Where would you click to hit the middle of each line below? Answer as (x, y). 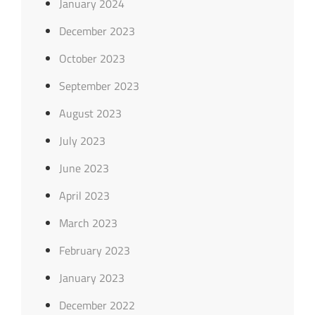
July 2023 (82, 141)
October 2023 (92, 58)
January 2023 (91, 278)
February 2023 (94, 250)
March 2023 (88, 223)
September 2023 (99, 86)
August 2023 (90, 113)
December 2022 (97, 305)
